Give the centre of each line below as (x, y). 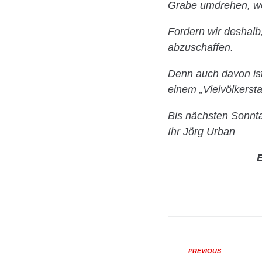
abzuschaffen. (201, 48)
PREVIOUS (205, 251)
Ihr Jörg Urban (201, 132)
